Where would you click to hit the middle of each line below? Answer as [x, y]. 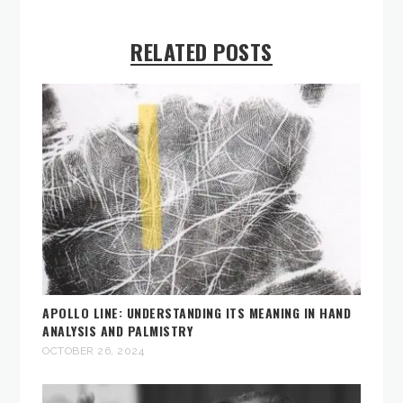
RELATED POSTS [201, 51]
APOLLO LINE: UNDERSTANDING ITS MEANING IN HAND [197, 313]
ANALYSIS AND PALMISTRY [118, 331]
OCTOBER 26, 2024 [94, 351]
